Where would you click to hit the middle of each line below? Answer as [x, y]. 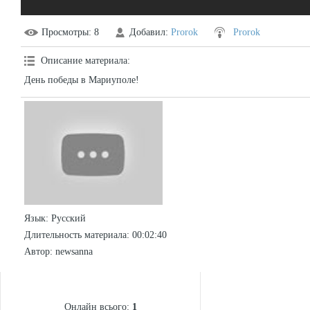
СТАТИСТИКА [100, 291]
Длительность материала [75, 235]
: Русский [66, 218]
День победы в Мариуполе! [82, 80]
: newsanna [71, 252]
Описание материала [84, 61]
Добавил [147, 32]
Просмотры [65, 32]
